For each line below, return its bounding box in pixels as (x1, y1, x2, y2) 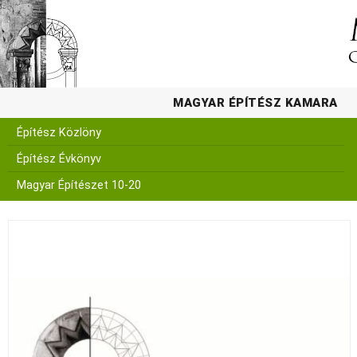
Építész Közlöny (17, 126, 101, 139)
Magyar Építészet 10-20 (17, 178, 141, 192)
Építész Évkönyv (17, 152, 101, 166)
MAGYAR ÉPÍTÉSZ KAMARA (173, 96, 338, 110)
